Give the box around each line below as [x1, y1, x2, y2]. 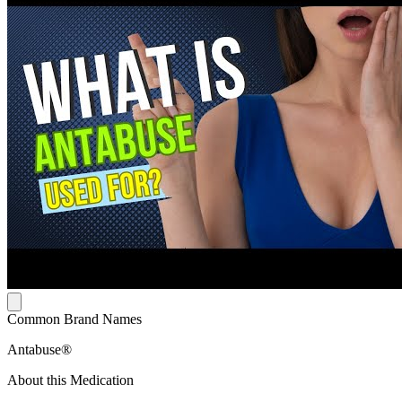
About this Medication [7, 371, 134, 388]
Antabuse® [7, 341, 72, 357]
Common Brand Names [7, 310, 142, 327]
